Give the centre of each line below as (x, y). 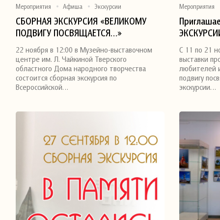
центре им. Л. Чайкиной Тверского (71, 59)
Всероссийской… (42, 87)
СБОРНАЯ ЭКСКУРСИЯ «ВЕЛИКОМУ (81, 21)
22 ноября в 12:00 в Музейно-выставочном (84, 50)
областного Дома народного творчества (81, 69)
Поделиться (41, 41)
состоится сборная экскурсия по (66, 78)
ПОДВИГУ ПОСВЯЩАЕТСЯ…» (69, 33)
